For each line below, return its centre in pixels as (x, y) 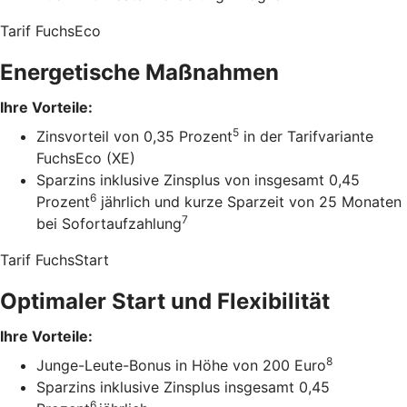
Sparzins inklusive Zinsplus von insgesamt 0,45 (198, 180)
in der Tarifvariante (306, 137)
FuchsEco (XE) (86, 159)
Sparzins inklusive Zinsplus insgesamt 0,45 (183, 387)
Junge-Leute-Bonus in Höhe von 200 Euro (181, 366)
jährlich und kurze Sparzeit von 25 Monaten (249, 202)
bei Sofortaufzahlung (109, 224)
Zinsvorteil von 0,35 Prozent (134, 137)
